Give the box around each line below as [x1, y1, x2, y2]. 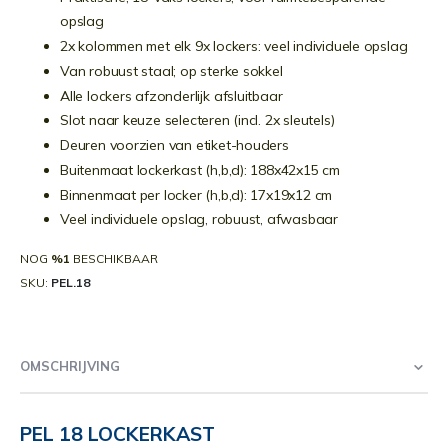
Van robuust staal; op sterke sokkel [60, 61, 283, 80]
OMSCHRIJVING [20, 358, 120, 375]
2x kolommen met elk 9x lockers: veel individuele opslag [60, 37, 408, 56]
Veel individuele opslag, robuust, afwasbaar [60, 210, 338, 229]
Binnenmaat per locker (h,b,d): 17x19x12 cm [60, 185, 333, 204]
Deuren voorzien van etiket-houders [60, 136, 289, 155]
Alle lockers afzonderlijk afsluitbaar [60, 86, 283, 105]
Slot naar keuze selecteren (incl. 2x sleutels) [60, 111, 335, 130]
